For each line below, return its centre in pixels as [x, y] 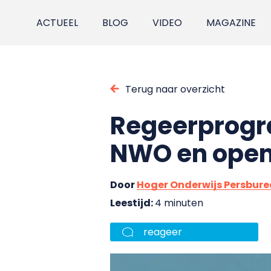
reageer [163, 232]
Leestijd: [132, 203]
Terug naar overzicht [175, 89]
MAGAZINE [231, 23]
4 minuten [179, 203]
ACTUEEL [57, 23]
